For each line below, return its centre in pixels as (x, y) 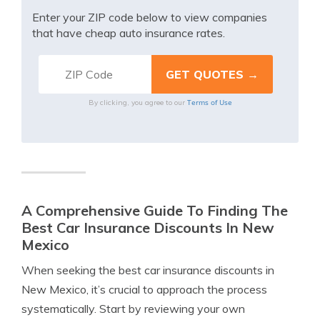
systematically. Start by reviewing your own (133, 309)
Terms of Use (209, 102)
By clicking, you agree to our (137, 102)
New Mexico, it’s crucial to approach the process (144, 289)
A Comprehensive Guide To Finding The (155, 210)
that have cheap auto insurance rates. (129, 33)
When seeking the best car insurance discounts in (148, 270)
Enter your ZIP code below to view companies (150, 17)
